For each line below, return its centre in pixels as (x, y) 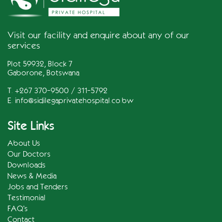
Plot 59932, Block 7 (40, 63)
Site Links (31, 126)
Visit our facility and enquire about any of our (98, 35)
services (24, 45)
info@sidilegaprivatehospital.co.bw (74, 100)
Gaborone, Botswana (43, 72)
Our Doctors (29, 154)
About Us (24, 143)
